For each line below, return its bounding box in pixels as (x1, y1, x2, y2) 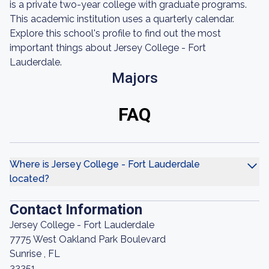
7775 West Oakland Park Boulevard (10, 234, 166, 245)
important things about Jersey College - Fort (10, 42, 206, 53)
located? (10, 173, 49, 184)
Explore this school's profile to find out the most (10, 28, 221, 39)
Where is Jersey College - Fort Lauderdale (10, 159, 200, 170)
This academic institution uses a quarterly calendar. (10, 13, 234, 25)
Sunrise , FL (10, 248, 60, 259)
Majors (111, 70, 158, 86)
